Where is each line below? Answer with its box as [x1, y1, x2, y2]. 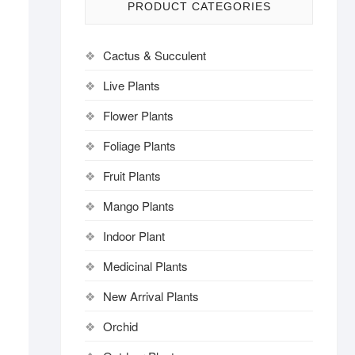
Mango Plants [103, 197, 174, 214]
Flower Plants [103, 107, 174, 124]
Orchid [103, 318, 138, 334]
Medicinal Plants [103, 258, 188, 274]
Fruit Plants [103, 167, 161, 184]
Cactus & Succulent [103, 47, 206, 63]
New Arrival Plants [103, 288, 199, 304]
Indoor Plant [103, 227, 165, 244]
